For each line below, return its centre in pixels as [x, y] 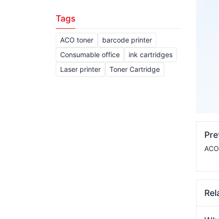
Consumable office [90, 55]
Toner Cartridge [135, 69]
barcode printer [127, 40]
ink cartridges [151, 55]
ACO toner [77, 40]
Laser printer [80, 69]
